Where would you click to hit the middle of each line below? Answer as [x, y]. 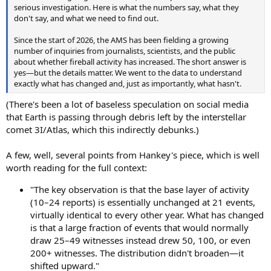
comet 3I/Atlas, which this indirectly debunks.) [103, 129]
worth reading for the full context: [77, 167]
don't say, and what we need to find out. [86, 18]
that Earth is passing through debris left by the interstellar [126, 116]
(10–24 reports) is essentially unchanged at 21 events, [143, 202]
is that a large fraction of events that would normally [139, 227]
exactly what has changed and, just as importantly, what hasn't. [128, 83]
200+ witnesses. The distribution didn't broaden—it [137, 253]
